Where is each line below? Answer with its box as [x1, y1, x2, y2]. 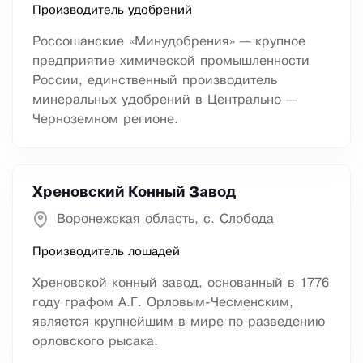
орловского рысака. [32, 335, 158, 348]
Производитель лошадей [32, 246, 180, 258]
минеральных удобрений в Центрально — [32, 94, 297, 107]
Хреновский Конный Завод [32, 186, 236, 200]
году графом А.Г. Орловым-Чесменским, [32, 297, 293, 310]
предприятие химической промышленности [32, 55, 310, 68]
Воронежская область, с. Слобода [57, 213, 274, 226]
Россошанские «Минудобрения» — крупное [32, 36, 305, 49]
